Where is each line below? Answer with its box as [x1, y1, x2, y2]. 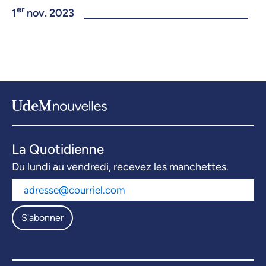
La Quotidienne [12, 141, 104, 158]
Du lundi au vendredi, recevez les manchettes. [12, 160, 229, 174]
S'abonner [21, 212, 64, 224]
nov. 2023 [24, 7, 74, 20]
